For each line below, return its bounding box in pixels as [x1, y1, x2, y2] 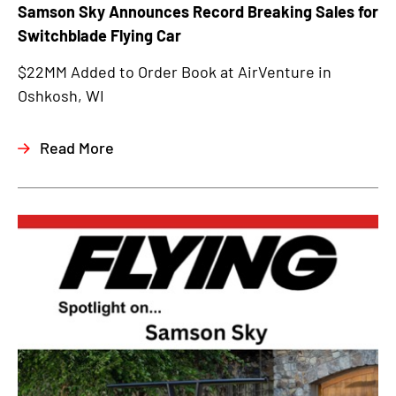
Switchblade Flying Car [18, 25, 181, 45]
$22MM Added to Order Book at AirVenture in [18, 62, 331, 82]
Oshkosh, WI [18, 86, 104, 106]
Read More [40, 138, 114, 158]
